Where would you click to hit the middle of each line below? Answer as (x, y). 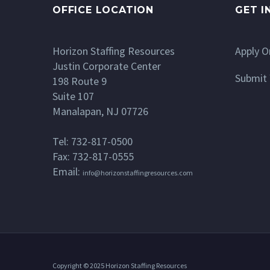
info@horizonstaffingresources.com (138, 173)
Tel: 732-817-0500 (93, 142)
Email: (67, 172)
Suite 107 (73, 96)
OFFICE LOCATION (103, 10)
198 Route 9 (80, 81)
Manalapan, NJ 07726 (100, 111)
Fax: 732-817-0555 (93, 157)
